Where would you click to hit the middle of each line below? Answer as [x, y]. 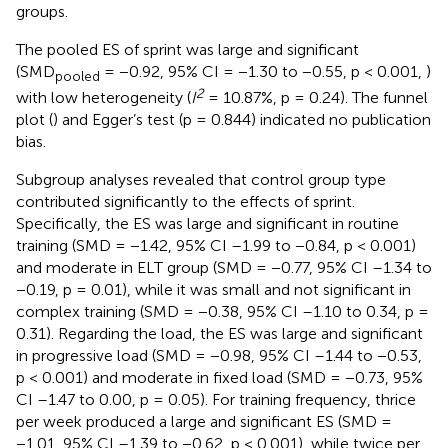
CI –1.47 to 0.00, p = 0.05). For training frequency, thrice [216, 400]
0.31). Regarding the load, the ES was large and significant [219, 334]
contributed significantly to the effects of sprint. [185, 202]
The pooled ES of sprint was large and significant [187, 49]
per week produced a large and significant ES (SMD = [204, 422]
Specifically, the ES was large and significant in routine [207, 224]
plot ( [34, 120]
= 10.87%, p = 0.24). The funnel [316, 98]
